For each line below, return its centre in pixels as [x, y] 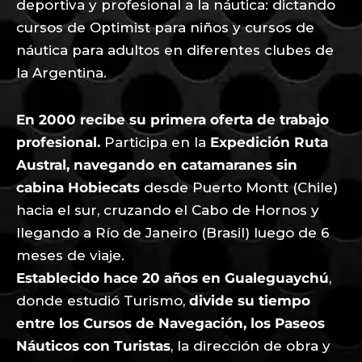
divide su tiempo [250, 300]
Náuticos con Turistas [93, 345]
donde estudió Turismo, [103, 300]
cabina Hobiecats [78, 187]
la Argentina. [61, 72]
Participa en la [155, 142]
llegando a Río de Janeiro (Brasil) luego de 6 [173, 232]
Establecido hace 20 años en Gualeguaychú [173, 278]
